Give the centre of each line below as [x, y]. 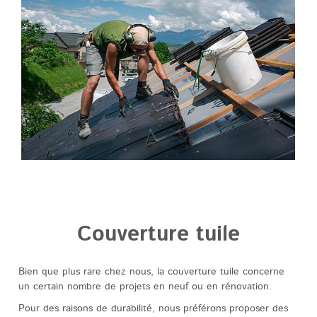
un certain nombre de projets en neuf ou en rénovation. [145, 287]
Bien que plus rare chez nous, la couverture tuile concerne [151, 272]
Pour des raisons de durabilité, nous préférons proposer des [153, 309]
